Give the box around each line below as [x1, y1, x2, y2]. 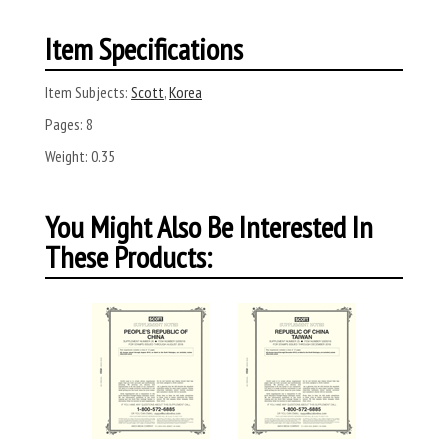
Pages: [45, 113, 83, 134]
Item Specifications [45, 28, 243, 68]
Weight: [45, 145, 88, 166]
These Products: [45, 236, 212, 276]
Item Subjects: [45, 81, 128, 102]
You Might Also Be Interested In [45, 206, 373, 246]
